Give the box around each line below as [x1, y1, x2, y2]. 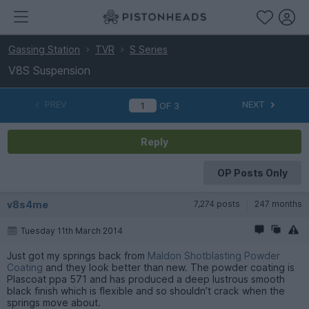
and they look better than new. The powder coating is [43, 261, 295, 273]
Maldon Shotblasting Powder [148, 249, 280, 261]
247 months [255, 198, 302, 209]
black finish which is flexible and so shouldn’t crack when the [7, 284, 285, 297]
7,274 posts [194, 198, 240, 209]
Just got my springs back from [7, 249, 148, 261]
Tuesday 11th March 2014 [21, 225, 123, 236]
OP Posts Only [217, 166, 288, 179]
